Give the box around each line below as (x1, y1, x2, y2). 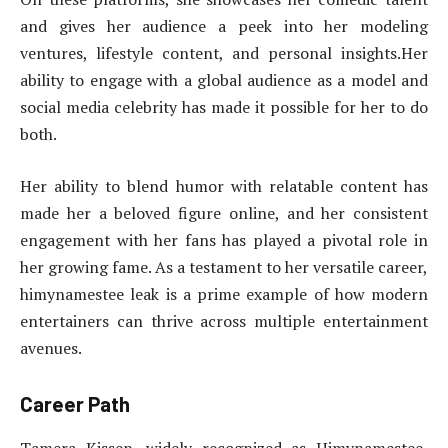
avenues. (20, 336, 82, 359)
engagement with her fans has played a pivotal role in (20, 228, 428, 251)
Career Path (20, 392, 130, 417)
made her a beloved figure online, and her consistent (20, 201, 428, 224)
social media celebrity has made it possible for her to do (20, 96, 428, 119)
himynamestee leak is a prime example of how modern (20, 282, 428, 305)
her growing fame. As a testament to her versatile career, (20, 255, 428, 278)
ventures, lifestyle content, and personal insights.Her (20, 42, 428, 65)
